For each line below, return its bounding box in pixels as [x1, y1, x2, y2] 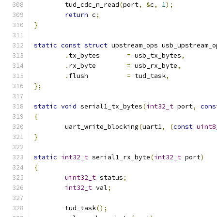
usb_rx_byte [131, 62, 177, 70]
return [65, 11, 88, 19]
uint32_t [65, 173, 96, 182]
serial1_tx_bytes [77, 102, 142, 110]
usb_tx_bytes [131, 51, 181, 60]
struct [84, 41, 108, 49]
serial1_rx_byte [88, 153, 150, 161]
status [96, 173, 123, 182]
